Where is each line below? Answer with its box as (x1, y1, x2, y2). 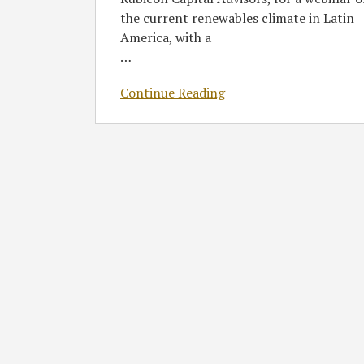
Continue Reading (120, 84, 225, 102)
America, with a (120, 28, 211, 46)
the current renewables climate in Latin (120, 9, 354, 27)
